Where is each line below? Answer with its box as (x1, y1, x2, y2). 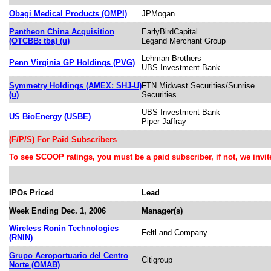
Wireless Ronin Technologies (9, 223, 119, 233)
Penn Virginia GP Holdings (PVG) (9, 57, 135, 67)
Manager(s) (142, 206, 183, 215)
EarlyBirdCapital (142, 27, 198, 36)
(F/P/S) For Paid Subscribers (9, 134, 119, 144)
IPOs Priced (9, 188, 54, 197)
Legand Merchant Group (142, 36, 226, 45)
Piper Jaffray (142, 116, 186, 126)
